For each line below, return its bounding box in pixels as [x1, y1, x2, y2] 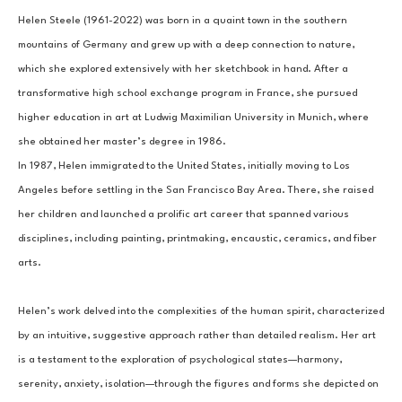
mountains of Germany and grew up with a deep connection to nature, [18, 39, 354, 51]
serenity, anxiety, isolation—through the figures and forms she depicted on [18, 379, 379, 390]
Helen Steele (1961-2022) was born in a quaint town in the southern [18, 15, 347, 27]
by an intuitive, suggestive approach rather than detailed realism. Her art [18, 330, 376, 342]
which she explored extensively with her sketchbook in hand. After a [18, 64, 348, 75]
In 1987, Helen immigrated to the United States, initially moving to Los [18, 161, 350, 172]
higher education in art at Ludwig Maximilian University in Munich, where [18, 112, 369, 124]
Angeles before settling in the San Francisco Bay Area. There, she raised [18, 185, 373, 197]
